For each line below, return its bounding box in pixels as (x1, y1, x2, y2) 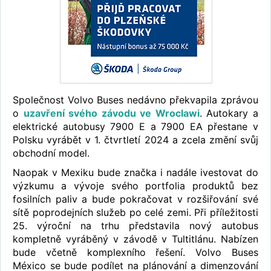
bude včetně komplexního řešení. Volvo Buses (13, 246, 258, 259)
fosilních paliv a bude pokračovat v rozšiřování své (13, 193, 258, 206)
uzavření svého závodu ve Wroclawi (23, 107, 200, 120)
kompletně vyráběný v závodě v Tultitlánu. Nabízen (13, 233, 258, 246)
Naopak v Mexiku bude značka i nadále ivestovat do (13, 166, 258, 179)
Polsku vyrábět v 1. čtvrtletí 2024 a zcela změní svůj (13, 134, 258, 146)
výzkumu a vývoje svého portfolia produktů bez (13, 180, 258, 192)
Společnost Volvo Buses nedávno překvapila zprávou (13, 94, 258, 106)
